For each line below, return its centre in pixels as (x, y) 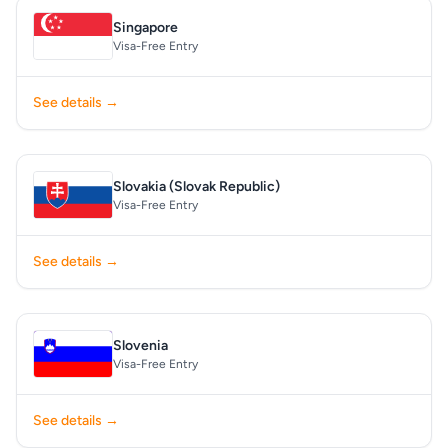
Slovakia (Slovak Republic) (196, 186)
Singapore (145, 27)
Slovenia (140, 345)
